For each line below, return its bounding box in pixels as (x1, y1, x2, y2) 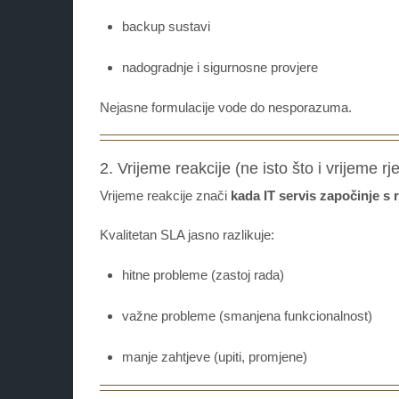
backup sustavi (122, 19, 210, 35)
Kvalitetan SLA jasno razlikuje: (100, 227, 274, 243)
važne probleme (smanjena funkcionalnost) (122, 308, 372, 324)
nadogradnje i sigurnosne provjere (122, 60, 318, 76)
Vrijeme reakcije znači (100, 188, 231, 204)
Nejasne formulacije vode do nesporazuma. (100, 100, 352, 116)
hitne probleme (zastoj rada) (122, 267, 284, 283)
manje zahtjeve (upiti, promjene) (122, 349, 307, 365)
